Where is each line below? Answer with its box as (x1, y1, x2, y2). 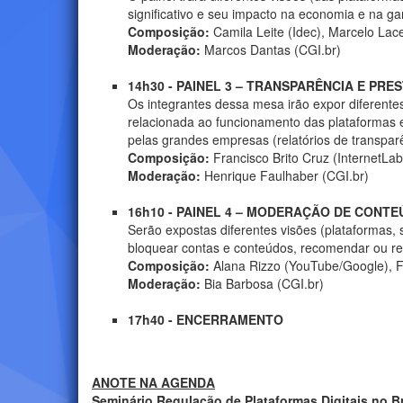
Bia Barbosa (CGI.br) (201, 274, 324, 293)
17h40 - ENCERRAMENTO (128, 310, 283, 329)
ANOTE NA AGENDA (92, 373, 215, 392)
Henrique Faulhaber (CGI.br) (201, 166, 369, 185)
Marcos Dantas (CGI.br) (201, 40, 341, 59)
